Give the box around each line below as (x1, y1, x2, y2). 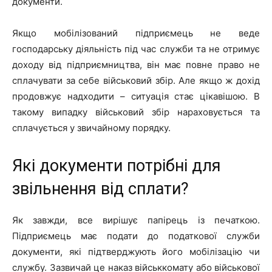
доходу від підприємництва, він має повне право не (12, 58, 260, 70)
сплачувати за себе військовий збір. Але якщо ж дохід (12, 74, 260, 86)
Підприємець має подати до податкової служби (12, 229, 260, 242)
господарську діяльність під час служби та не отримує (12, 42, 260, 55)
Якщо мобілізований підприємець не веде (12, 27, 260, 39)
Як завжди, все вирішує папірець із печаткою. (12, 214, 260, 226)
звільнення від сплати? (12, 178, 189, 199)
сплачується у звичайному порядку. (12, 121, 171, 134)
